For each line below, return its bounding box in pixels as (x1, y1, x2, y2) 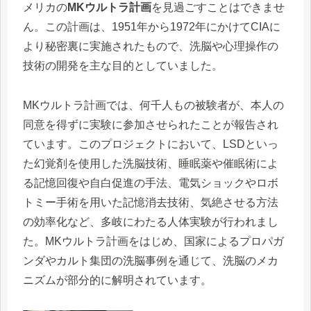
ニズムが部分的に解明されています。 (23, 274, 212, 286)
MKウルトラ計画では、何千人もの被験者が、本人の (23, 99, 284, 111)
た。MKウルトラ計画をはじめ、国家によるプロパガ (23, 235, 284, 247)
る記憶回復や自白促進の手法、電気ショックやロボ (23, 176, 278, 189)
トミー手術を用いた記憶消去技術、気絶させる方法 (23, 196, 278, 208)
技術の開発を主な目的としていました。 (23, 60, 223, 72)
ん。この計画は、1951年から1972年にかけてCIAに (23, 21, 280, 33)
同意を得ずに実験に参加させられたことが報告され (23, 118, 278, 131)
